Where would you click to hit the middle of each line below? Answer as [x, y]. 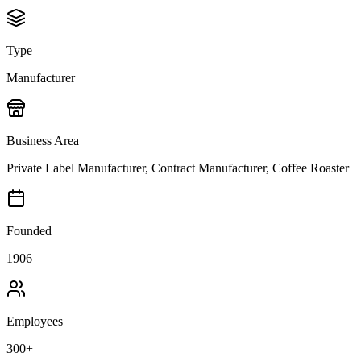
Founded [29, 231]
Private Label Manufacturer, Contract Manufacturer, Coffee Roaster [178, 168]
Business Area [43, 141]
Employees [35, 322]
